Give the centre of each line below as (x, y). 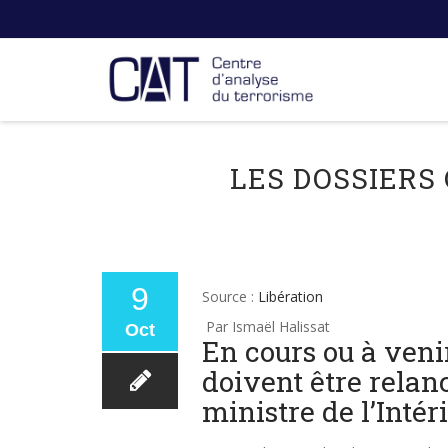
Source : (230, 296)
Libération (290, 296)
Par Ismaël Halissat (266, 326)
